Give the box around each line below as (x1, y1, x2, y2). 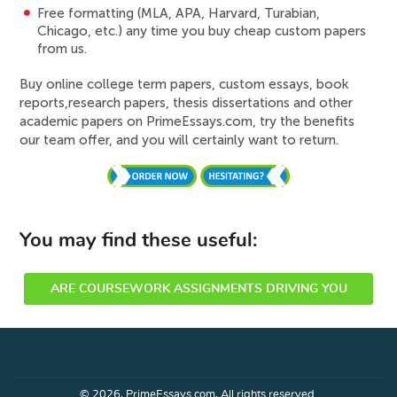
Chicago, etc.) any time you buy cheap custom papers (37, 23, 367, 40)
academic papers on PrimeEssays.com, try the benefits (19, 113, 355, 130)
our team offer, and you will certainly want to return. (19, 132, 339, 149)
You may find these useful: (19, 230, 258, 250)
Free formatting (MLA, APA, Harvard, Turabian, (37, 5, 321, 22)
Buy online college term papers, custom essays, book (19, 76, 349, 93)
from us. (37, 41, 88, 58)
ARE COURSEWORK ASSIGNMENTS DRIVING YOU (50, 282, 347, 295)
